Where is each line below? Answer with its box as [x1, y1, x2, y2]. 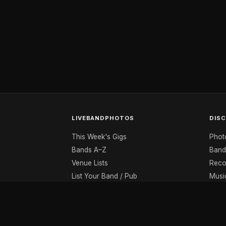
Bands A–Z [72, 145, 106, 154]
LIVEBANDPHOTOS [72, 115, 134, 122]
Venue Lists [72, 158, 108, 167]
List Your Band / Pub [72, 172, 137, 180]
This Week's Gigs [72, 132, 127, 141]
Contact [72, 185, 97, 193]
